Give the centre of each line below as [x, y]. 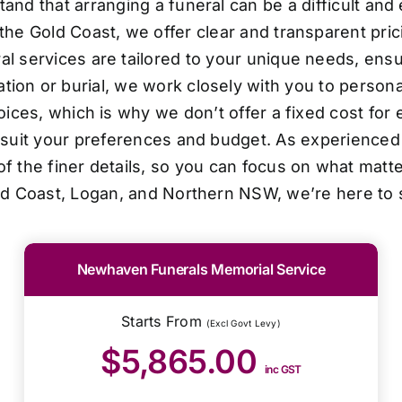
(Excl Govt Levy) [244, 323]
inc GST [283, 369]
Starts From [164, 321]
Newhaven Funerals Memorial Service [201, 269]
